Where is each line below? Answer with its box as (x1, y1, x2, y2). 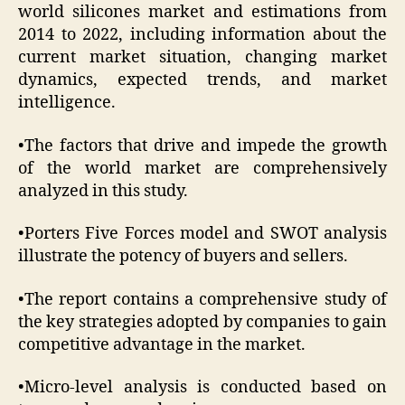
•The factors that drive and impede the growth (18, 135, 387, 156)
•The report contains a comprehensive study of (18, 288, 387, 310)
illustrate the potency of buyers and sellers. (18, 246, 348, 268)
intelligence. (18, 92, 116, 114)
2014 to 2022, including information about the (18, 24, 387, 46)
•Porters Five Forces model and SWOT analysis (18, 223, 387, 245)
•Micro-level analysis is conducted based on (18, 377, 387, 399)
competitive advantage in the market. (18, 334, 306, 355)
